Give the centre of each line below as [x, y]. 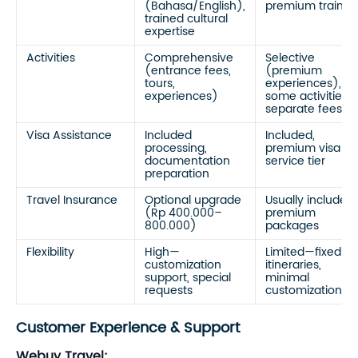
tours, [160, 84]
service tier [295, 161]
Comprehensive [189, 58]
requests [169, 290]
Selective [290, 58]
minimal [287, 278]
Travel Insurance [72, 200]
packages [292, 226]
